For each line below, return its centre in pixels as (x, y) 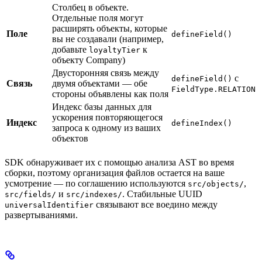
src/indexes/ (94, 195)
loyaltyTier (115, 50)
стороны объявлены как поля (110, 94)
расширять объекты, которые (110, 29)
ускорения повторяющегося (107, 118)
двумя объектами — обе (100, 84)
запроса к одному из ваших (106, 128)
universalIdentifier (49, 205)
